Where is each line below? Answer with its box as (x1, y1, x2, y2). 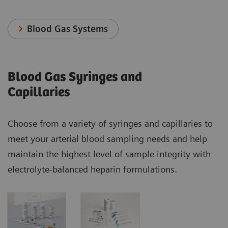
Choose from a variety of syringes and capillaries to (8, 118, 213, 129)
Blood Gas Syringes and (8, 69, 142, 84)
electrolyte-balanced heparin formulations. (8, 163, 177, 175)
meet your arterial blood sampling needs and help (8, 133, 207, 144)
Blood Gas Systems (27, 23, 108, 34)
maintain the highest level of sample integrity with (8, 148, 211, 159)
